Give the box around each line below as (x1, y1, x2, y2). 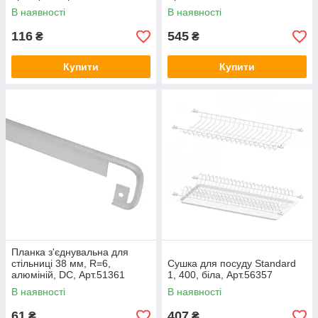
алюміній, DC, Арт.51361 (11, 269, 125, 280)
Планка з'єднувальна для (11, 246, 128, 258)
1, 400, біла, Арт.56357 (168, 269, 273, 280)
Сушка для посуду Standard (168, 258, 296, 269)
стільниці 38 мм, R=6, (11, 258, 111, 269)
